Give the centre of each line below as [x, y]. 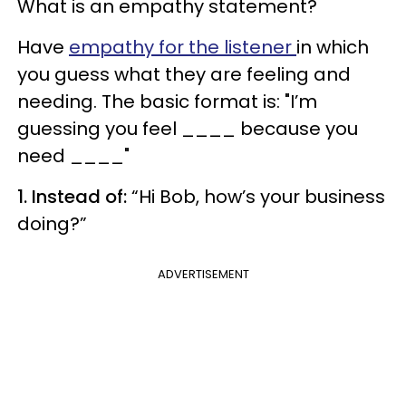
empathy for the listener [183, 47]
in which [333, 47]
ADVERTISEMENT [203, 274]
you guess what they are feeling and [184, 74]
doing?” [52, 224]
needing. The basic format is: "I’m [167, 101]
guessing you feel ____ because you [188, 129]
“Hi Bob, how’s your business [258, 197]
